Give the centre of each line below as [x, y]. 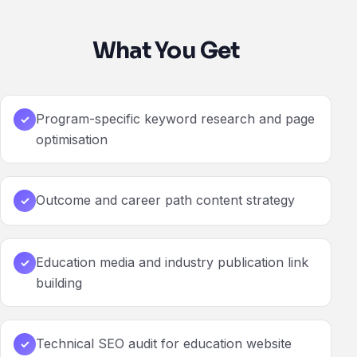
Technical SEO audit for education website [164, 344]
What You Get [166, 51]
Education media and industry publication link [172, 263]
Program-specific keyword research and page [175, 119]
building [59, 283]
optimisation [72, 140]
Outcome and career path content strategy [165, 200]
